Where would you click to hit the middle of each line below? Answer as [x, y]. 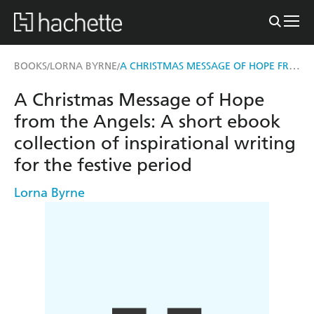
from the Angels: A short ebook [147, 121]
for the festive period [103, 165]
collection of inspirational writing [155, 143]
